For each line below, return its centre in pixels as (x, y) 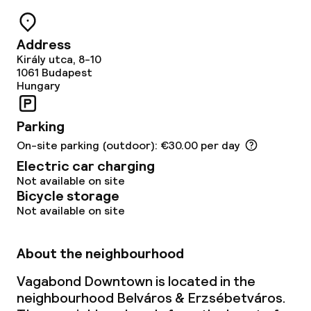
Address (44, 44)
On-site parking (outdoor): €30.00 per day (128, 145)
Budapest (67, 73)
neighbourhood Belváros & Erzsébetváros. (151, 298)
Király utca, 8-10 (59, 59)
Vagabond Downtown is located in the (136, 281)
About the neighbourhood (100, 253)
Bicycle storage (68, 196)
